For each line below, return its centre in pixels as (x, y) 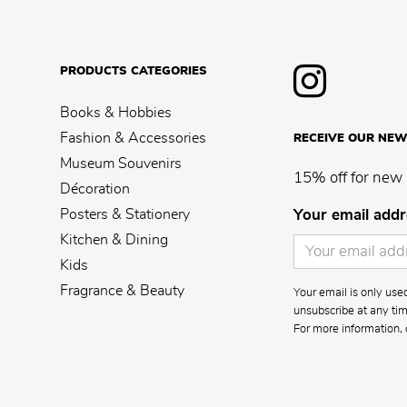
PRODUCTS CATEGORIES (133, 72)
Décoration (94, 189)
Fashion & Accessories (133, 139)
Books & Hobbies (115, 113)
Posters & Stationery (124, 215)
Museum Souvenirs (120, 164)
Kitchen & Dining (114, 240)
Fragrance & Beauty (122, 291)
